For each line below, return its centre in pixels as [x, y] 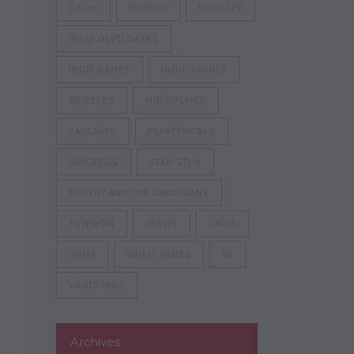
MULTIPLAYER [176, 100]
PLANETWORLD [182, 131]
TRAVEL [162, 224]
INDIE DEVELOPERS [114, 39]
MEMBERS [92, 100]
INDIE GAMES [100, 70]
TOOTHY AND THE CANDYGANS [139, 193]
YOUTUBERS [97, 285]
